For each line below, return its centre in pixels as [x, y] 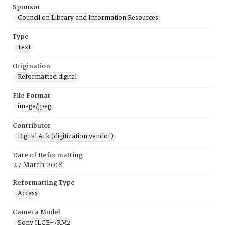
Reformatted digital [47, 77]
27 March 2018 [38, 165]
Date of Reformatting [48, 155]
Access [28, 194]
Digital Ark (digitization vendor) [66, 136]
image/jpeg [34, 107]
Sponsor [26, 7]
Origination [31, 67]
